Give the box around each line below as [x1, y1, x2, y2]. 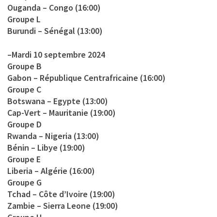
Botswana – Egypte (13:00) [7, 95, 108, 107]
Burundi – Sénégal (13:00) [7, 25, 103, 36]
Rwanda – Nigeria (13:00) [7, 130, 99, 141]
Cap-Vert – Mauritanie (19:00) [7, 107, 116, 118]
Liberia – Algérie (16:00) [7, 165, 95, 176]
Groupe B [7, 60, 42, 72]
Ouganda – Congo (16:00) [7, 1, 101, 13]
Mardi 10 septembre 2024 [12, 48, 105, 60]
